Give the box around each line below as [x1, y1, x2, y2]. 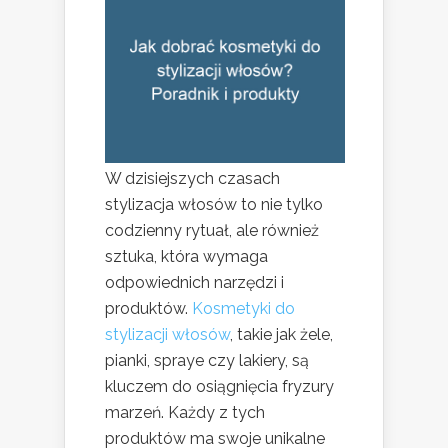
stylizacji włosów [105, 325, 230, 345]
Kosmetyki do [192, 299, 295, 319]
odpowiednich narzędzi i [105, 273, 284, 293]
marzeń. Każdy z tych [105, 403, 265, 423]
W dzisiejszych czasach [105, 169, 280, 189]
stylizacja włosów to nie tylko [105, 195, 323, 215]
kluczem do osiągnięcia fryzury [105, 377, 334, 397]
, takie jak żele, [230, 325, 333, 345]
